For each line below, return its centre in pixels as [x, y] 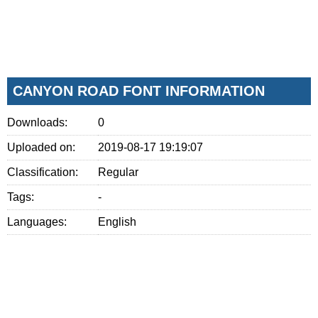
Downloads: [37, 122]
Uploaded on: [41, 147]
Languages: [37, 221]
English [117, 221]
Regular [119, 172]
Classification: [43, 172]
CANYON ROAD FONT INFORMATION [139, 91]
